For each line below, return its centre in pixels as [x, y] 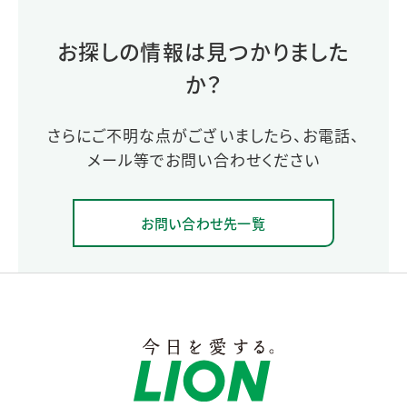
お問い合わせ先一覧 [203, 223]
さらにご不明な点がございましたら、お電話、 [203, 134]
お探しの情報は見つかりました [203, 50]
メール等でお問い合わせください [203, 159]
